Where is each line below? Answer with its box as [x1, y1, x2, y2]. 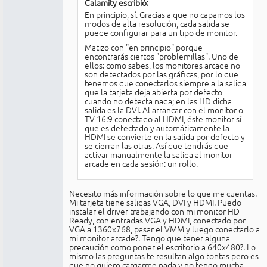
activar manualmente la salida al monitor [84, 148, 232, 160]
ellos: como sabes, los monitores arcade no [84, 58, 240, 71]
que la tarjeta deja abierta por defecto [84, 85, 222, 98]
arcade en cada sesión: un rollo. [84, 157, 198, 169]
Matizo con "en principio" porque [84, 41, 203, 53]
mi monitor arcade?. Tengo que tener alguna [69, 231, 230, 244]
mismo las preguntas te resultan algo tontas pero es [69, 249, 259, 262]
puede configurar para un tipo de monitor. [84, 26, 237, 38]
